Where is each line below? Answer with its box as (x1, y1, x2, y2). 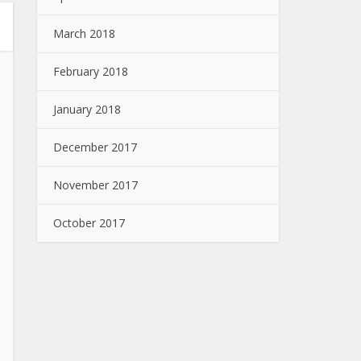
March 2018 (53, 26, 115, 41)
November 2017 (53, 177, 138, 193)
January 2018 (53, 102, 121, 117)
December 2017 (53, 139, 137, 155)
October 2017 (53, 215, 125, 230)
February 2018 (53, 64, 128, 79)
